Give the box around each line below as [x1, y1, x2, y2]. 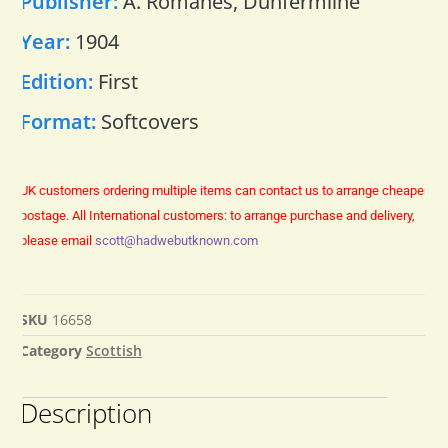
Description [20, 395, 152, 432]
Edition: [20, 67, 98, 95]
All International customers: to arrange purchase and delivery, [72, 207, 415, 223]
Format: [20, 107, 101, 135]
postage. [20, 207, 72, 223]
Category [20, 341, 82, 361]
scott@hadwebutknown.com [95, 232, 258, 248]
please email [20, 232, 95, 248]
